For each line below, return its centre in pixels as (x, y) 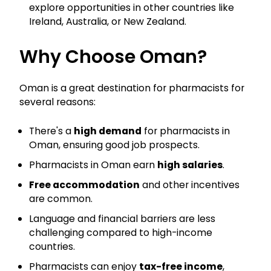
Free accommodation (84, 185)
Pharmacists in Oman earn (93, 165)
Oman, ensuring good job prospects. (114, 145)
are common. (61, 199)
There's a (51, 131)
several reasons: (57, 102)
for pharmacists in (186, 131)
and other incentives (190, 185)
